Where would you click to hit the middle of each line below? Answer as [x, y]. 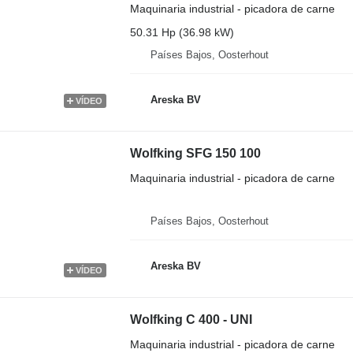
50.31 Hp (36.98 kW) [182, 32]
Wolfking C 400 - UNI [191, 319]
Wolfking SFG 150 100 [195, 153]
